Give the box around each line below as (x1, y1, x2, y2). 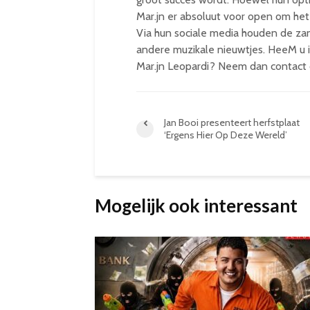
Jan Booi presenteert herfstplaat (164, 116, 300, 129)
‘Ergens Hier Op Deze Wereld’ (164, 129, 287, 141)
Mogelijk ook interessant (95, 194, 298, 217)
